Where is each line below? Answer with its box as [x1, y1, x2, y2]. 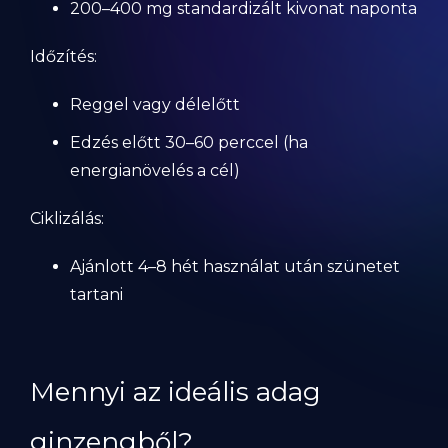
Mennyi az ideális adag [30, 376, 321, 408]
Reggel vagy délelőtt [70, 95, 240, 114]
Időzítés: [30, 47, 97, 66]
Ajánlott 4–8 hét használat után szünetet [70, 257, 400, 276]
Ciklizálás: [30, 209, 104, 228]
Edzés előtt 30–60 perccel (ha [70, 133, 308, 152]
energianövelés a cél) [70, 161, 240, 180]
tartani [70, 285, 123, 304]
